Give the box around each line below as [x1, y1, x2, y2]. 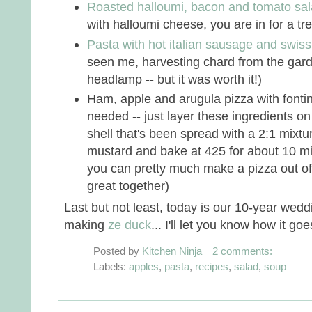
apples [129, 260, 159, 273]
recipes [195, 260, 228, 273]
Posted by [93, 245, 142, 258]
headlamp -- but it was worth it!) [87, 71, 262, 86]
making [64, 217, 108, 233]
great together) [87, 178, 169, 193]
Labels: [93, 260, 129, 273]
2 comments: [212, 245, 272, 258]
